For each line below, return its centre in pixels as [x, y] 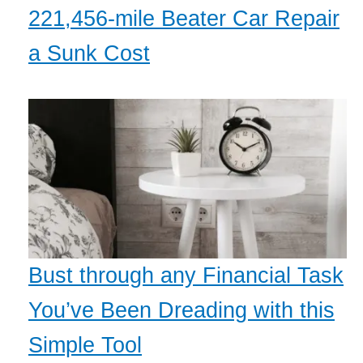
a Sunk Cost [89, 54]
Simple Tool [85, 345]
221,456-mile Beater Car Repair [184, 19]
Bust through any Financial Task [186, 275]
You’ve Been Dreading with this [181, 310]
